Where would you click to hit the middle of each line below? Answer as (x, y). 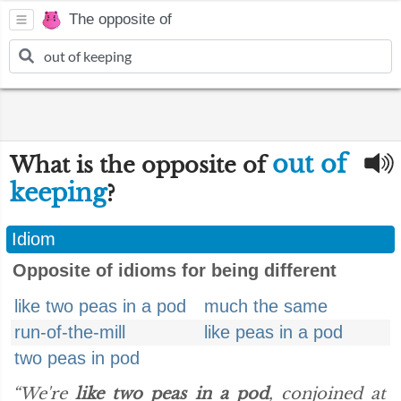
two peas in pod (77, 358)
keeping (58, 193)
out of (309, 164)
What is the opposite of (141, 165)
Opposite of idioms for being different (175, 270)
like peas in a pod (273, 332)
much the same (266, 306)
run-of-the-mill (70, 332)
